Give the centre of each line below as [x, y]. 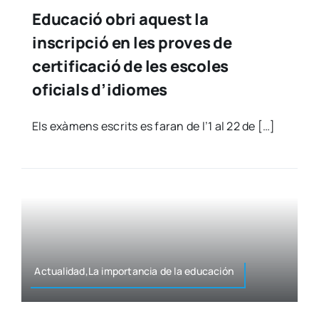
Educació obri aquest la [120, 19]
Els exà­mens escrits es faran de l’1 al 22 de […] [153, 126]
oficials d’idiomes [100, 89]
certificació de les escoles [130, 66]
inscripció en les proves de [132, 42]
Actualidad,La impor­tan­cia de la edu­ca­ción [134, 271]
